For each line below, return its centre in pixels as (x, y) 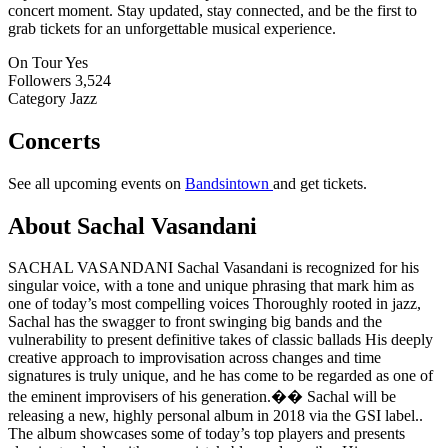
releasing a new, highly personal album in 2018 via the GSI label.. (215, 416)
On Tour (35, 62)
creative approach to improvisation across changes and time (194, 358)
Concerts (54, 140)
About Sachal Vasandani (132, 225)
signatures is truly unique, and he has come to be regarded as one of (220, 376)
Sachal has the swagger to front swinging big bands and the (195, 322)
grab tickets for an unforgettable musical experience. (172, 28)
